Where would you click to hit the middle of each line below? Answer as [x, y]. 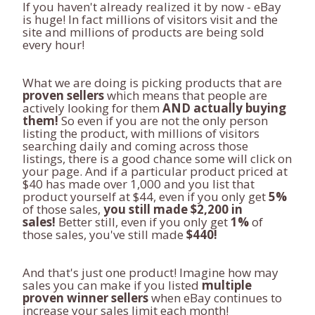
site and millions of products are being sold [143, 32]
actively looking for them [92, 108]
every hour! [53, 45]
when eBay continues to [215, 298]
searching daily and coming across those [135, 146]
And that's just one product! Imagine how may [150, 272]
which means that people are [186, 95]
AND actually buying [224, 108]
